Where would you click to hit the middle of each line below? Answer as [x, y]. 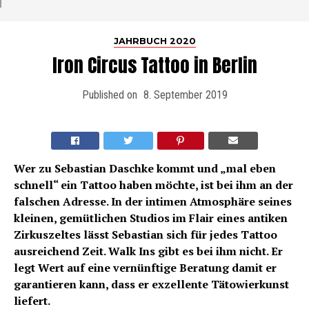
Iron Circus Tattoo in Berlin [154, 65]
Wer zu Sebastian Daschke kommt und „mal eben [145, 168]
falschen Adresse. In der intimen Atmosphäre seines [153, 201]
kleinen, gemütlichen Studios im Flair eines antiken [151, 218]
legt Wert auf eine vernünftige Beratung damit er [145, 267]
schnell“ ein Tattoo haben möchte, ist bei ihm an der [153, 185]
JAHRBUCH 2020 [154, 41]
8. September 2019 [185, 94]
